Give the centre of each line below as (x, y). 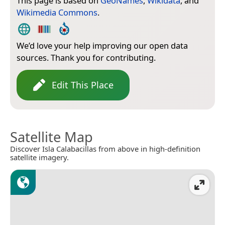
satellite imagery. (39, 157)
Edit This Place (83, 85)
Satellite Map (51, 137)
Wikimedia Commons (57, 12)
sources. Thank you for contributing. (86, 57)
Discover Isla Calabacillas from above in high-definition (105, 148)
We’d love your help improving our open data (102, 45)
